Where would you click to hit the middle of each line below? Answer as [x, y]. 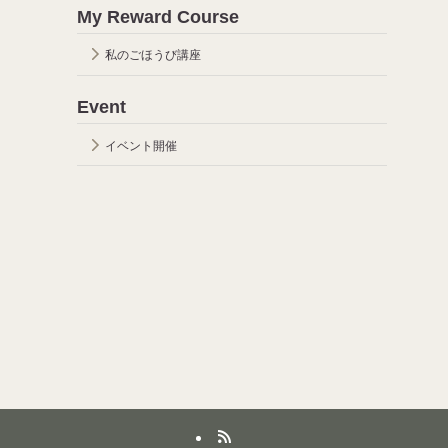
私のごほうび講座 [153, 55]
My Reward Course [158, 16]
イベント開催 [141, 145]
